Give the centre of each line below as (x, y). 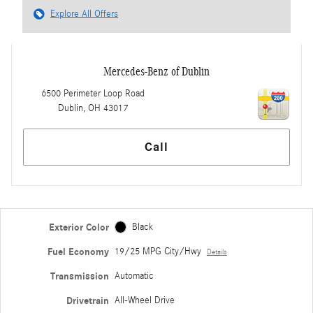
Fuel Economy (78, 252)
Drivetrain (87, 300)
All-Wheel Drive (144, 300)
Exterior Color (79, 227)
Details (217, 252)
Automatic (134, 276)
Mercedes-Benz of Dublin (156, 72)
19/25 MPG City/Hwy (158, 251)
